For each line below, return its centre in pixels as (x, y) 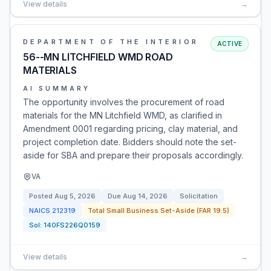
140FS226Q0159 (72, 225)
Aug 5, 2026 (75, 196)
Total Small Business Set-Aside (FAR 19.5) (158, 211)
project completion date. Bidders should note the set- (130, 142)
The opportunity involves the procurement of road (124, 102)
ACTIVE (229, 44)
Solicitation (199, 196)
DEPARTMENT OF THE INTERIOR (111, 42)
